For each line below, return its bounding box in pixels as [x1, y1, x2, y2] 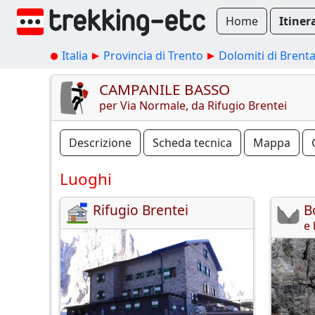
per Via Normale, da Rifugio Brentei [99, 98, 287, 113]
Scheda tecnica [153, 135, 232, 150]
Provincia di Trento [103, 48, 203, 63]
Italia [62, 48, 88, 63]
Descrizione [69, 135, 131, 150]
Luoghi [60, 168, 112, 190]
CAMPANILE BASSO [99, 79, 230, 99]
